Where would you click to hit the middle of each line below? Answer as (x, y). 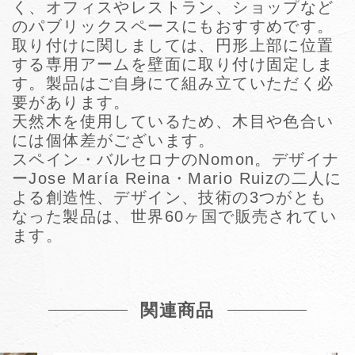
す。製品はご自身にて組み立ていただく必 (173, 83)
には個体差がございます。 (114, 140)
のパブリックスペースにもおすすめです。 (173, 26)
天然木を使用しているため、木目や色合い (173, 121)
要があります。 (71, 102)
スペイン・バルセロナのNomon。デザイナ (176, 159)
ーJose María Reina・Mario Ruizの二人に (177, 178)
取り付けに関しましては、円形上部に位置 (173, 45)
